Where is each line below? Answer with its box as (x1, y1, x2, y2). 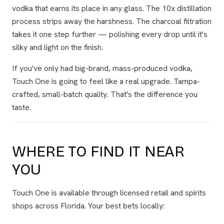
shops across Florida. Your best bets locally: (12, 200, 164, 211)
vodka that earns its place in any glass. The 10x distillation (12, 3, 211, 13)
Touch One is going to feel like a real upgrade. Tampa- (12, 76, 200, 86)
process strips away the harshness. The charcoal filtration (12, 16, 211, 26)
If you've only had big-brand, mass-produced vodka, (12, 63, 192, 73)
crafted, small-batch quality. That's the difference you (12, 89, 197, 99)
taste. (12, 102, 31, 112)
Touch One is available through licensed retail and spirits (12, 187, 206, 198)
